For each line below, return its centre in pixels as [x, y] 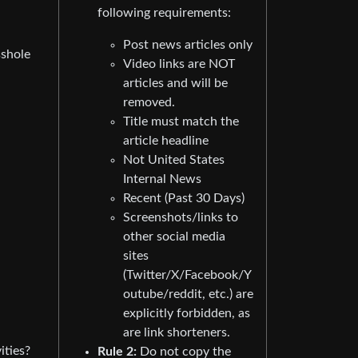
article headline [166, 140]
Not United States [174, 159]
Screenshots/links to [181, 217]
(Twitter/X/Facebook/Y [187, 274]
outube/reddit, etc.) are [188, 294]
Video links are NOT [179, 64]
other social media [174, 236]
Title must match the [181, 121]
